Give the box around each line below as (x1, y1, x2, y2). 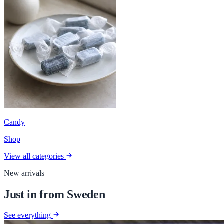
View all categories (4, 151, 66, 160)
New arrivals (4, 168, 44, 177)
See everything (4, 211, 53, 220)
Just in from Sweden (4, 187, 105, 201)
